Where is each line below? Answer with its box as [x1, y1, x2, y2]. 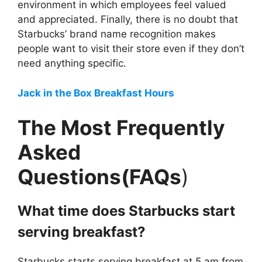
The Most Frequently [18, 115, 225, 140]
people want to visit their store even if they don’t [18, 43, 244, 55]
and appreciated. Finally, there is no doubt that [18, 13, 238, 26]
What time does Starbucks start [18, 202, 235, 220]
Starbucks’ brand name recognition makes [18, 28, 216, 40]
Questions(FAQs [18, 164, 181, 189]
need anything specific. [18, 57, 126, 70]
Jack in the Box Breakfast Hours [18, 87, 174, 99]
